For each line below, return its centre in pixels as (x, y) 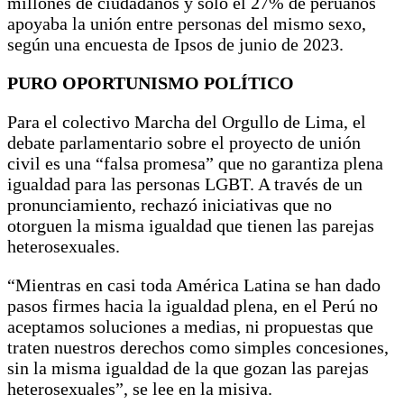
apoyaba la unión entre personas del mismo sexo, (187, 24)
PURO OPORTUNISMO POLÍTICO (151, 83)
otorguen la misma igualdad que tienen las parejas (191, 226)
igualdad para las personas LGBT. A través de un (185, 184)
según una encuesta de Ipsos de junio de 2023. (175, 45)
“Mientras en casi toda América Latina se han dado (194, 285)
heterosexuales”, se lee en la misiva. (140, 389)
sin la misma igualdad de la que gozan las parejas (188, 368)
